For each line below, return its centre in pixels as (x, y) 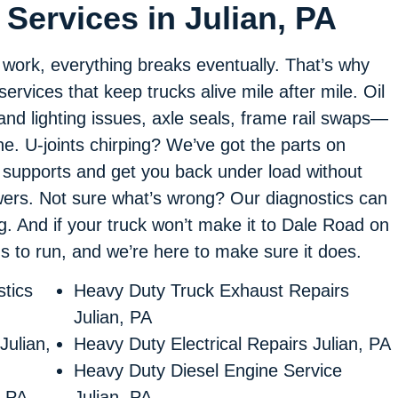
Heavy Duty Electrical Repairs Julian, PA (232, 344)
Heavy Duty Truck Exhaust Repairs (211, 291)
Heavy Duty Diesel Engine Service (207, 371)
